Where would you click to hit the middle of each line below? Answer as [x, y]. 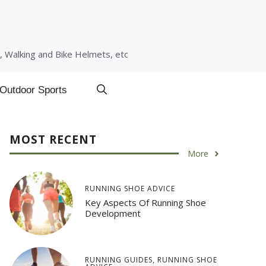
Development [113, 213]
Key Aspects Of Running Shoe [145, 202]
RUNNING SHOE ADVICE [130, 188]
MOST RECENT [53, 140]
